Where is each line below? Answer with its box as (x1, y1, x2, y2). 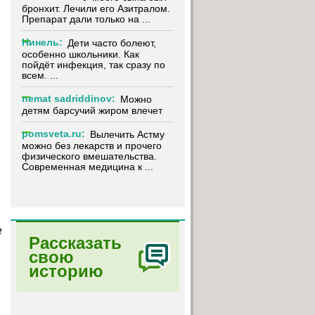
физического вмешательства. (22, 150, 157, 162)
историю (29, 262, 103, 281)
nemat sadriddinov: (22, 93, 115, 104)
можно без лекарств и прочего (22, 139, 162, 151)
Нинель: (22, 37, 63, 48)
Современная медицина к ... (22, 161, 153, 173)
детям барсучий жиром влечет (22, 104, 162, 116)
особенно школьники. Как (22, 48, 139, 60)
